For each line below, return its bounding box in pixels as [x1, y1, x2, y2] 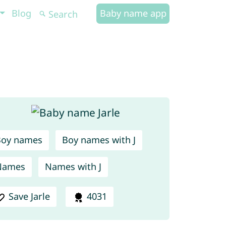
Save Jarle [9, 190, 50, 203]
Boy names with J [62, 134, 136, 146]
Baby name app [99, 7, 166, 19]
